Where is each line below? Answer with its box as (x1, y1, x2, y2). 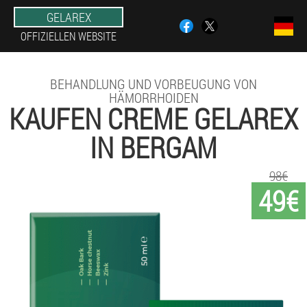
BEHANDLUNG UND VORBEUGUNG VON (50, 75, 257, 93)
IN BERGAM (90, 128, 217, 166)
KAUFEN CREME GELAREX (9, 99, 298, 137)
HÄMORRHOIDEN (108, 88, 199, 106)
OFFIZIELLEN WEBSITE (21, 29, 116, 43)
